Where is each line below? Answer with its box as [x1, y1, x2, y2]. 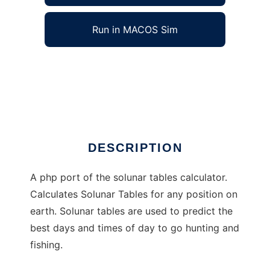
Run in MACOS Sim [92, 24, 178, 36]
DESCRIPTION [87, 141, 183, 155]
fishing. [30, 239, 63, 251]
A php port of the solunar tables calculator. [30, 171, 227, 184]
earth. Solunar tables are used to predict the [30, 205, 233, 218]
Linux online [30, 78, 84, 91]
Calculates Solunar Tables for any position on [30, 188, 237, 201]
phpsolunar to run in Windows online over [30, 61, 220, 74]
